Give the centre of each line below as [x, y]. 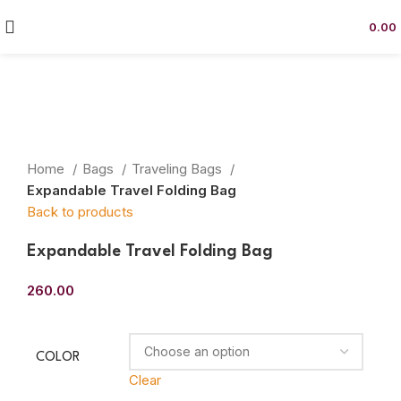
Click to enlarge [75, 146]
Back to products [80, 211]
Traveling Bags [179, 168]
